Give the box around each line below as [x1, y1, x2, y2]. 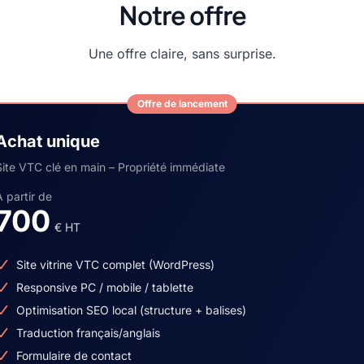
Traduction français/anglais [15, 326, 160, 340]
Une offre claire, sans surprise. [88, 45, 276, 62]
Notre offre [119, 2, 245, 31]
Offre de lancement [136, 97, 227, 110]
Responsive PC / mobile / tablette [15, 280, 193, 294]
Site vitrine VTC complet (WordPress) [15, 258, 214, 271]
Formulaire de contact [15, 349, 132, 362]
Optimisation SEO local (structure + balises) [15, 303, 246, 317]
